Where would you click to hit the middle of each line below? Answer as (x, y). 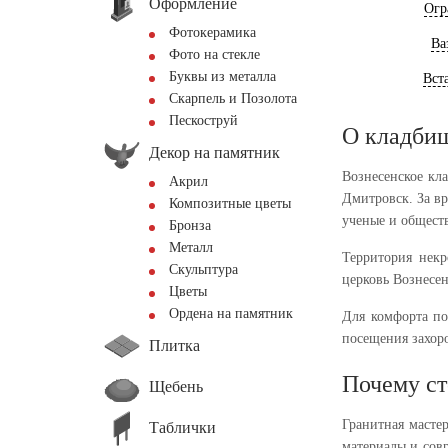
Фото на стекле (214, 54)
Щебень (176, 386)
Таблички (182, 427)
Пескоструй (203, 120)
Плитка (174, 345)
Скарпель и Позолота (233, 98)
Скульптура (203, 269)
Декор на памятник (214, 152)
